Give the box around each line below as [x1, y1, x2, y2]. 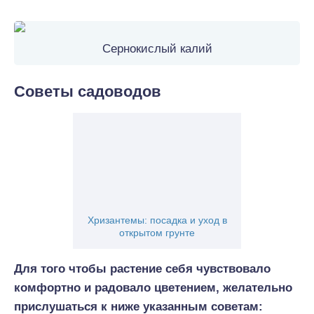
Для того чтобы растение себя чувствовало [14, 262, 271, 275]
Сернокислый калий [102, 42, 212, 55]
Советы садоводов [14, 83, 161, 100]
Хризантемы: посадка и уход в [87, 214, 227, 226]
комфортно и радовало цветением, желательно [14, 281, 292, 294]
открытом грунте [119, 227, 195, 238]
